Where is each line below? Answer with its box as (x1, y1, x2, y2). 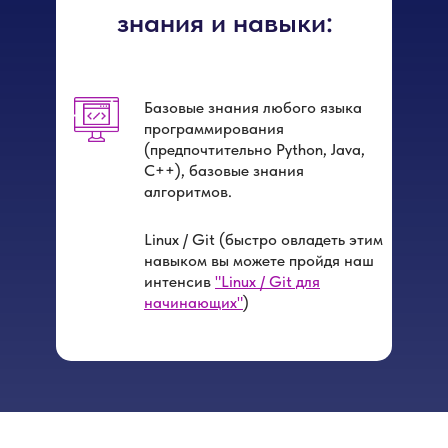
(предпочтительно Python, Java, (144, 140, 365, 159)
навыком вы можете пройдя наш (144, 251, 374, 270)
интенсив (144, 272, 215, 291)
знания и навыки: (116, 5, 333, 39)
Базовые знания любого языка (144, 98, 362, 117)
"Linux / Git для (215, 272, 320, 291)
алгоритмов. (144, 182, 232, 201)
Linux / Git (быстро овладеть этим (144, 230, 383, 249)
